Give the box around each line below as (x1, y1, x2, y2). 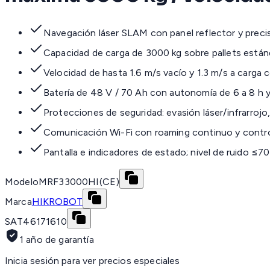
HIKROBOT (31, 196, 83, 208)
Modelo (5, 176, 39, 188)
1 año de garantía (19, 234, 94, 246)
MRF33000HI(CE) (38, 176, 120, 188)
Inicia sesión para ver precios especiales (5, 255, 180, 267)
